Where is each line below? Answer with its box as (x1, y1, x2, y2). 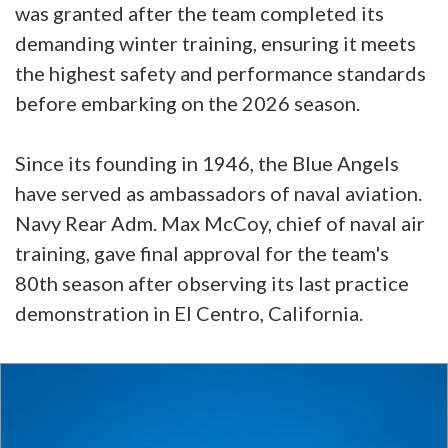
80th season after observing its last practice (15, 271, 409, 296)
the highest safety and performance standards (15, 61, 426, 86)
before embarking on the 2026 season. (15, 91, 360, 116)
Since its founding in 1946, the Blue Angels (15, 151, 399, 176)
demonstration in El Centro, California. (15, 301, 363, 326)
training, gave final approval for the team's (15, 241, 389, 266)
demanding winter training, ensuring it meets (15, 31, 416, 56)
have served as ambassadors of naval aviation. (15, 181, 422, 206)
